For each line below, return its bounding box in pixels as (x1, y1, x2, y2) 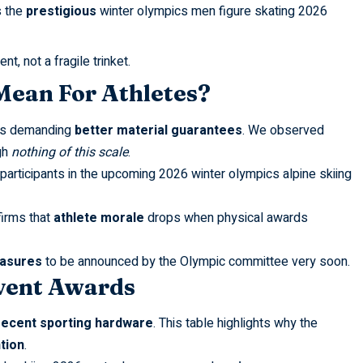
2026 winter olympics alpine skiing (158, 164, 352, 184)
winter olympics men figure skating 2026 (99, 2, 327, 22)
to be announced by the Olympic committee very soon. (41, 251, 350, 271)
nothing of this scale (11, 142, 128, 162)
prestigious (25, 2, 96, 22)
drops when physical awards (143, 207, 308, 228)
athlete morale (53, 207, 144, 228)
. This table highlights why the (152, 314, 318, 334)
